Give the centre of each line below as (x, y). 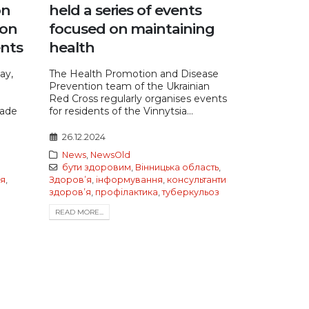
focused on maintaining (132, 28)
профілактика (127, 192)
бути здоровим (96, 167)
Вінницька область (177, 167)
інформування (129, 179)
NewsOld (110, 154)
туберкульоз (191, 192)
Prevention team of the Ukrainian (129, 86)
